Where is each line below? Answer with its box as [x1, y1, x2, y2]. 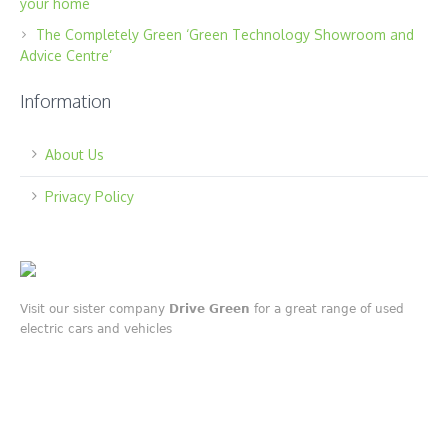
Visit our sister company [20, 302, 170, 317]
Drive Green [169, 302, 251, 317]
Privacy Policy [45, 188, 135, 206]
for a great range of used [250, 302, 405, 317]
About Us [45, 146, 105, 164]
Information [20, 90, 112, 113]
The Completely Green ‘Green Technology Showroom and [36, 26, 415, 44]
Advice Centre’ [20, 47, 113, 65]
